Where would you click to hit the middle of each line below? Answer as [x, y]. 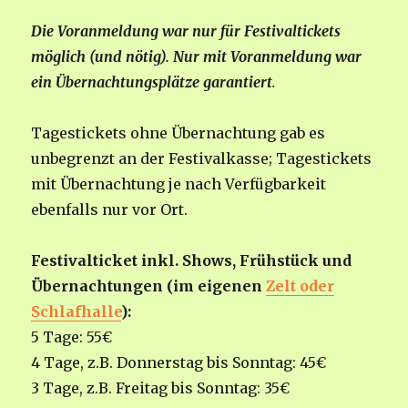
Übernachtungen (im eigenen [149, 286]
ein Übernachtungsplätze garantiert [152, 82]
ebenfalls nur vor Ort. [110, 210]
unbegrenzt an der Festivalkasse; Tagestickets [202, 159]
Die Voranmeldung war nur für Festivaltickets [186, 31]
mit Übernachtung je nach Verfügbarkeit [179, 184]
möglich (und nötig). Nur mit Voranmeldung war [197, 57]
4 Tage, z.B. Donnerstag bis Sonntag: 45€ [179, 363]
